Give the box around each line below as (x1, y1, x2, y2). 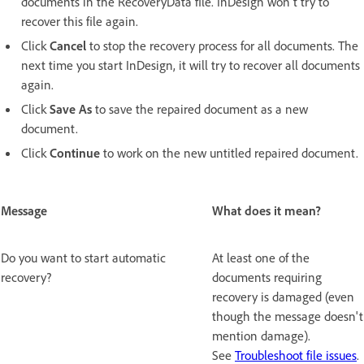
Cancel (50, 37, 86, 54)
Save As (50, 101, 92, 118)
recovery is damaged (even (212, 288, 354, 305)
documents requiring (212, 269, 322, 286)
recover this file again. (21, 13, 138, 30)
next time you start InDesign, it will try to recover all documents (21, 57, 360, 74)
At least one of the (212, 249, 310, 266)
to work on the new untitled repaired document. (103, 145, 358, 162)
